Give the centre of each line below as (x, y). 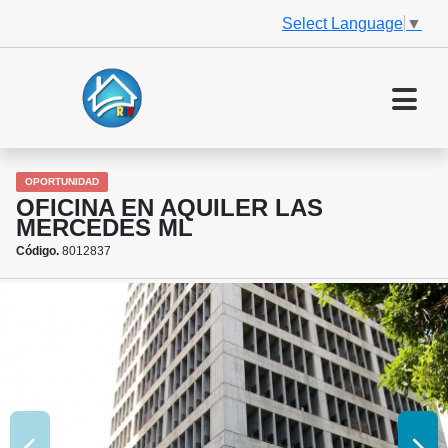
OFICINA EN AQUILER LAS (169, 208)
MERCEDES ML (104, 228)
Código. (37, 251)
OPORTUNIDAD (62, 182)
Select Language (342, 23)
